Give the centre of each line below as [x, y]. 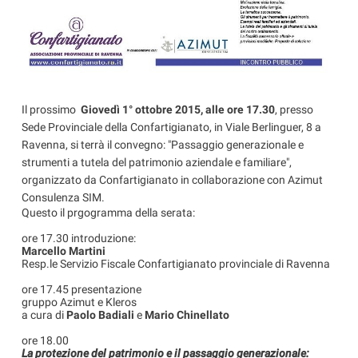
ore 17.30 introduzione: [80, 238]
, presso [294, 109]
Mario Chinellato [187, 314]
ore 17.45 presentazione [83, 289]
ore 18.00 [47, 340]
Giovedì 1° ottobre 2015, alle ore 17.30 [178, 109]
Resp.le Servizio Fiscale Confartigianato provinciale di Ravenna [176, 263]
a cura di [44, 314]
